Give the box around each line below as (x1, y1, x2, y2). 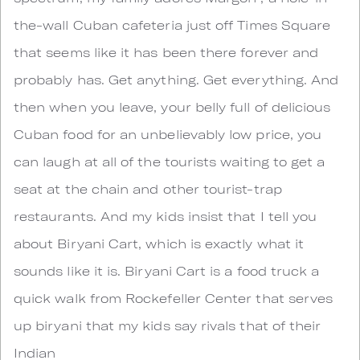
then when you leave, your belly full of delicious (14, 99, 331, 114)
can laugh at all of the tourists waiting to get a (14, 153, 325, 169)
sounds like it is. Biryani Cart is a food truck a (14, 263, 320, 278)
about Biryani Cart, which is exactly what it (14, 235, 305, 251)
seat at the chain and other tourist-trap (14, 181, 282, 196)
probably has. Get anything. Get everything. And (14, 72, 339, 87)
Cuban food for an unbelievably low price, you (14, 126, 322, 141)
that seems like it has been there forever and (14, 44, 319, 59)
